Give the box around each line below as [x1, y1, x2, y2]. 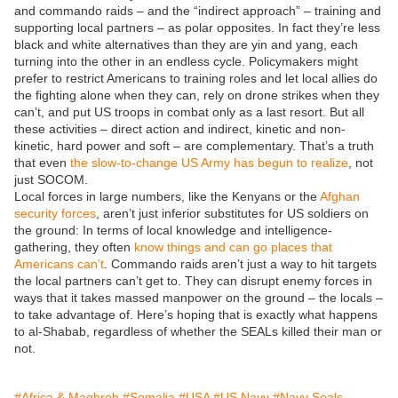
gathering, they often [14, 240, 134, 255]
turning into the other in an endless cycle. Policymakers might [14, 54, 358, 69]
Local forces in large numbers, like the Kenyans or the [14, 189, 320, 204]
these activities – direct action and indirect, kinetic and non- [14, 122, 346, 137]
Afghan [320, 189, 360, 204]
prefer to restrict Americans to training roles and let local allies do [14, 71, 378, 86]
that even [14, 155, 70, 171]
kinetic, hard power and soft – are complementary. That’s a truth [14, 139, 374, 154]
